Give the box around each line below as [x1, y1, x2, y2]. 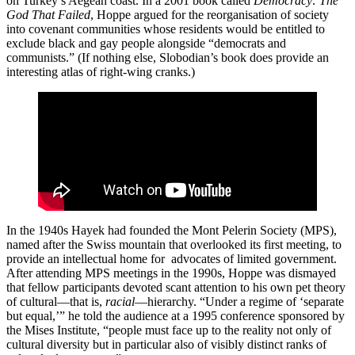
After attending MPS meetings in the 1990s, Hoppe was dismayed [6, 266, 336, 281]
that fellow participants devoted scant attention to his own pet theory [6, 281, 345, 295]
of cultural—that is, [6, 295, 105, 309]
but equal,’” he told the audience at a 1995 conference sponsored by [6, 309, 345, 323]
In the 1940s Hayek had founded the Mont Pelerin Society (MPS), [6, 223, 337, 238]
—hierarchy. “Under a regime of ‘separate [135, 295, 344, 309]
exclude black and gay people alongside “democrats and [6, 36, 286, 51]
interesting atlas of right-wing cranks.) [6, 65, 195, 79]
